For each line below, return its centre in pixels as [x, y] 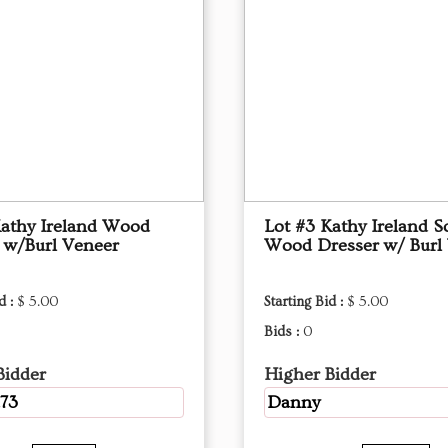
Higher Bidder [320, 374]
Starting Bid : [305, 302]
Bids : [283, 332]
